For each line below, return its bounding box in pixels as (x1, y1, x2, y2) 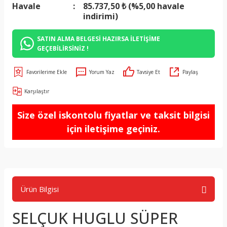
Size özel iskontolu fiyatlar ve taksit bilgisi (17, 109, 210, 121)
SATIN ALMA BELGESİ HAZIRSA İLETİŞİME (37, 34, 161, 43)
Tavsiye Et (137, 68, 160, 75)
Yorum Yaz (89, 68, 115, 75)
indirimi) (83, 11, 118, 22)
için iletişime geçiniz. (67, 123, 160, 135)
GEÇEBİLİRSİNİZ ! (37, 44, 89, 52)
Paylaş (182, 68, 198, 75)
